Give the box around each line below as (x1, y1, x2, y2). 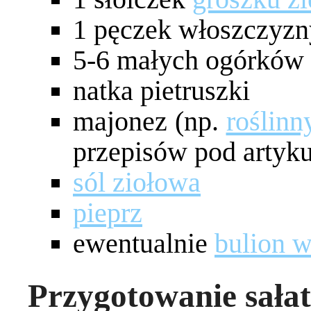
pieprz (73, 196, 142, 228)
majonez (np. (73, 105, 226, 137)
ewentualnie (73, 227, 215, 259)
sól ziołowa (73, 166, 201, 198)
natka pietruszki (73, 74, 250, 106)
